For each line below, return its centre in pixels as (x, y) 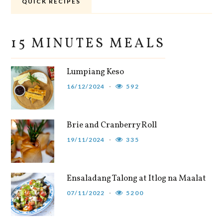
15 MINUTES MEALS (88, 44)
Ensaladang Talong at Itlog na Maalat (137, 179)
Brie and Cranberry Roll (112, 125)
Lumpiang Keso (96, 72)
